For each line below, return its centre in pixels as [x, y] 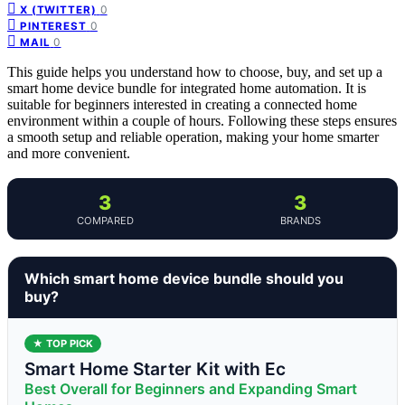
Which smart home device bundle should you [184, 278]
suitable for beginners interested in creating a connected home [182, 104]
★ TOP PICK [63, 343]
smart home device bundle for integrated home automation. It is [187, 88]
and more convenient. [69, 153]
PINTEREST [53, 26]
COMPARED [105, 220]
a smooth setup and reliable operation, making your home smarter [193, 137]
